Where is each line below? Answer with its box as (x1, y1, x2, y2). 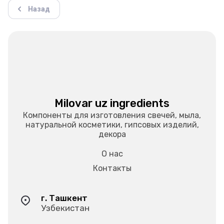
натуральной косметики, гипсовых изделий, (25, 120, 199, 129)
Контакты (92, 163, 131, 173)
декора (98, 129, 126, 139)
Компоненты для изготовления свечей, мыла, (23, 110, 201, 120)
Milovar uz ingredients (54, 96, 169, 110)
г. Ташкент (41, 193, 87, 203)
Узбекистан (41, 203, 89, 213)
